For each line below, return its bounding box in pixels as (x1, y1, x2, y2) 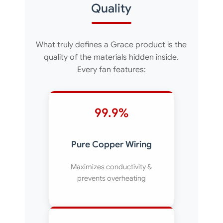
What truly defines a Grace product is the (36, 40, 187, 50)
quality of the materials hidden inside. (44, 52, 179, 62)
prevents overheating (77, 174, 146, 183)
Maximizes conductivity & (71, 162, 152, 171)
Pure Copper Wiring (71, 139, 152, 150)
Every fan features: (77, 65, 146, 75)
